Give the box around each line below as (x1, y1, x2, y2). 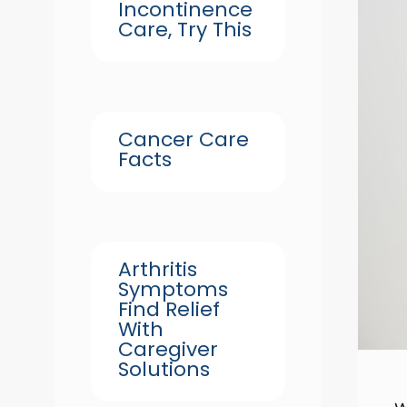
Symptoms (118, 275, 228, 303)
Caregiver (118, 335, 218, 363)
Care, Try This (118, 15, 252, 44)
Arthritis (118, 255, 197, 283)
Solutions (118, 355, 210, 383)
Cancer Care (118, 125, 249, 154)
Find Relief (118, 295, 220, 323)
